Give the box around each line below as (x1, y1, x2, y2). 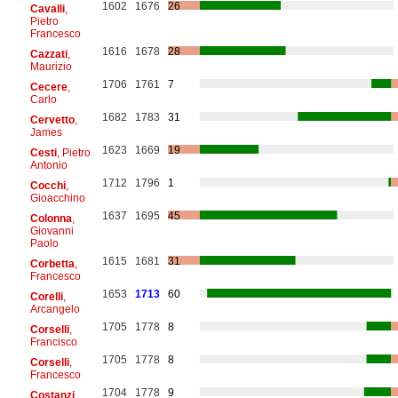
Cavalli (29, 2, 65, 15)
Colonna (29, 211, 72, 225)
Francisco (29, 335, 77, 348)
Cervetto (29, 113, 75, 126)
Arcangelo (29, 302, 80, 315)
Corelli (29, 290, 63, 303)
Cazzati (29, 47, 68, 60)
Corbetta (29, 257, 75, 270)
